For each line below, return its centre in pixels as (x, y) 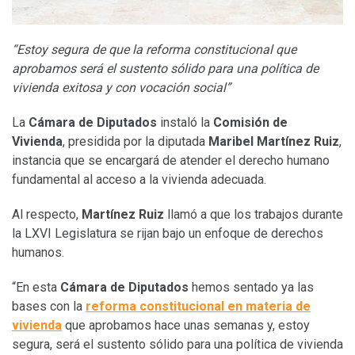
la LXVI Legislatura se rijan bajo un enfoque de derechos (168, 233)
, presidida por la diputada (136, 141)
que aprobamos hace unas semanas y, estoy (186, 325)
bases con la (49, 306)
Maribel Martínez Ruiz (274, 141)
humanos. (38, 252)
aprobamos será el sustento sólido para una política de (165, 68)
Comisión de (250, 122)
